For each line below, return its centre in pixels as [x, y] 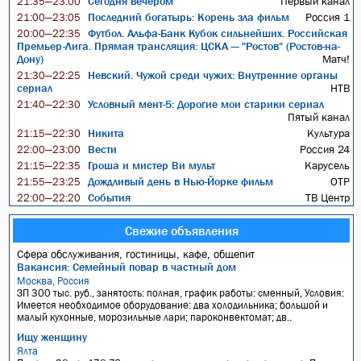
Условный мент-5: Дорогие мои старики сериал [205, 104]
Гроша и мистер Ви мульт [150, 165]
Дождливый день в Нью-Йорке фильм [179, 181]
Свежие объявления [181, 230]
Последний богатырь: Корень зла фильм [187, 17]
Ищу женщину [52, 337]
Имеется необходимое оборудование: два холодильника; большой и [173, 305]
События [108, 197]
